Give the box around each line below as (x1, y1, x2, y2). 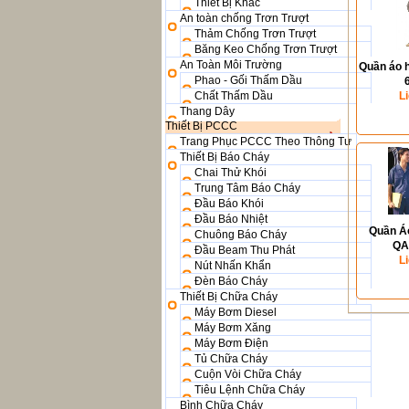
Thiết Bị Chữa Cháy (180, 290, 278, 303)
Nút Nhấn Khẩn (194, 259, 271, 272)
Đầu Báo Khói (194, 197, 264, 210)
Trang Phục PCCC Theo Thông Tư (180, 135, 351, 148)
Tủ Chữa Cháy (194, 352, 267, 365)
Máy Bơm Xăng (194, 321, 271, 334)
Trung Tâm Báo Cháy (194, 182, 300, 194)
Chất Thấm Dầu (194, 89, 273, 102)
